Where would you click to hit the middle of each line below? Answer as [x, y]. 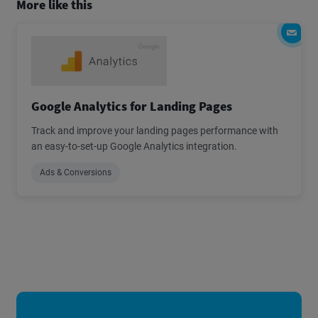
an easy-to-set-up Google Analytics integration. [134, 146]
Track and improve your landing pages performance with [155, 130]
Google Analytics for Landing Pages [132, 106]
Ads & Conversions [76, 172]
